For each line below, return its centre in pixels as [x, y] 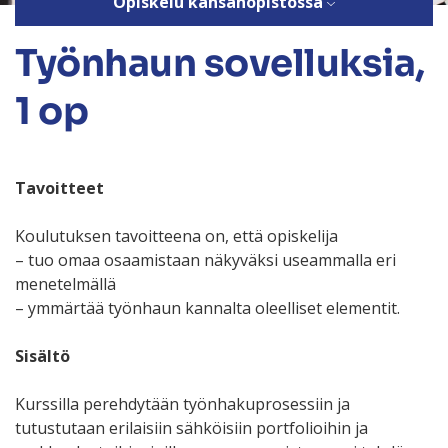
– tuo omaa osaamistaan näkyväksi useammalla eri [205, 260]
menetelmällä [65, 284]
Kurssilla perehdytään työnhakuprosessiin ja [182, 404]
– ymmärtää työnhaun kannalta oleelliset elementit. [207, 308]
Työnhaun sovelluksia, [220, 64]
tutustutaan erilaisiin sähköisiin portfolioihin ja [191, 428]
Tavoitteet [59, 188]
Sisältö [42, 356]
